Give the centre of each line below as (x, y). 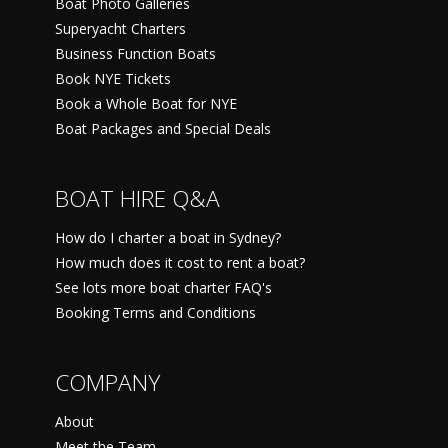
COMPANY (107, 382)
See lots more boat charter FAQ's (163, 287)
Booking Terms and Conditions (155, 312)
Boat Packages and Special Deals (163, 128)
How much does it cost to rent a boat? (180, 262)
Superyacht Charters (120, 28)
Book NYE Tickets (113, 78)
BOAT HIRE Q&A (137, 198)
